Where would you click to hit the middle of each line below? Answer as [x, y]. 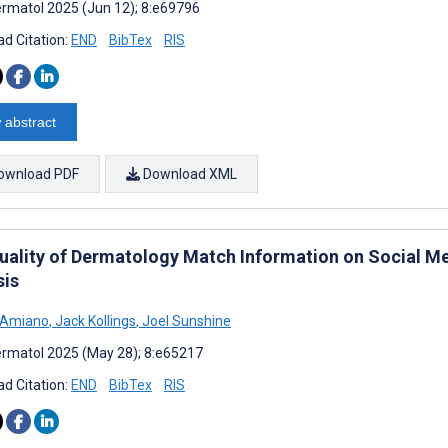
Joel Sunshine [185, 320]
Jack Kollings [94, 320]
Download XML [188, 173]
